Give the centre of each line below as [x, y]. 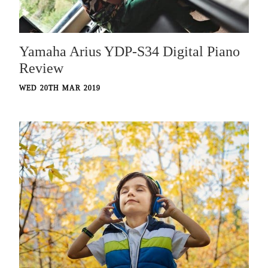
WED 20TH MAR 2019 [60, 88]
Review [41, 68]
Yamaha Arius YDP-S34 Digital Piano [130, 52]
